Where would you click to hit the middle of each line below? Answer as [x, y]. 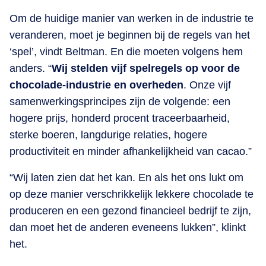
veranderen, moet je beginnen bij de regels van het [130, 35]
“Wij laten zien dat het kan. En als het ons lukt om [126, 177]
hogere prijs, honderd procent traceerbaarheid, [120, 118]
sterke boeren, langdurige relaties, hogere [108, 134]
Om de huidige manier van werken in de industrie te [132, 18]
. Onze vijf [207, 85]
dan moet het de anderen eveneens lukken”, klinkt [128, 227]
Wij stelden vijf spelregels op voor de [146, 68]
